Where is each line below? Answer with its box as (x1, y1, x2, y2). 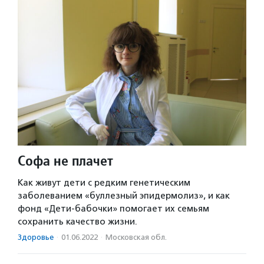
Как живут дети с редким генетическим (18, 177, 190, 189)
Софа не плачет (18, 151, 113, 170)
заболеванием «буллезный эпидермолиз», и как (18, 190, 230, 202)
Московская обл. (105, 233, 167, 242)
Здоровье (18, 233, 54, 242)
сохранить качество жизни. (18, 216, 137, 227)
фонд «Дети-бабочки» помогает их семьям (18, 203, 209, 214)
